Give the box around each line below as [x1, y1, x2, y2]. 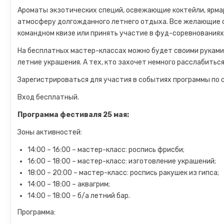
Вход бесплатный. [17, 93, 79, 101]
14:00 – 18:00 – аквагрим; [27, 180, 110, 188]
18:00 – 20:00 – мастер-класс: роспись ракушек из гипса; [27, 168, 219, 177]
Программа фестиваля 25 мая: [17, 110, 129, 119]
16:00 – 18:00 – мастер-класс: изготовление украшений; [27, 157, 216, 165]
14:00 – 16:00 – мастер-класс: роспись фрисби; [27, 145, 185, 154]
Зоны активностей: [17, 128, 82, 136]
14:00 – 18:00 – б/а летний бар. [27, 191, 130, 200]
